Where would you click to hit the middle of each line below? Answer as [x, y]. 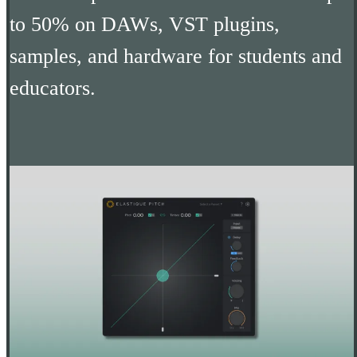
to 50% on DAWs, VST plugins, [145, 24]
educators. [53, 88]
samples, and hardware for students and [176, 56]
